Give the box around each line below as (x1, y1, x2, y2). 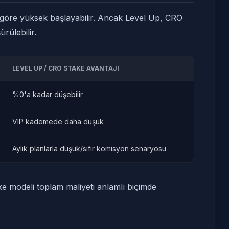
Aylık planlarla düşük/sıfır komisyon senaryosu (12, 144, 166, 153)
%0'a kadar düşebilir (12, 90, 83, 99)
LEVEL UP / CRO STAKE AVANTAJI (12, 64, 119, 72)
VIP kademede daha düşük (12, 117, 104, 126)
